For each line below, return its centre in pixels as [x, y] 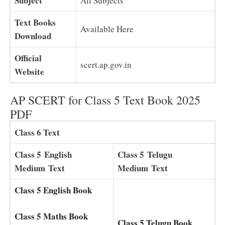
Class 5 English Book [53, 190]
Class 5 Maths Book [51, 216]
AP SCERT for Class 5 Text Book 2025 [105, 100]
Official [28, 58]
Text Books [35, 22]
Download [34, 36]
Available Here [107, 29]
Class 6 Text [37, 132]
